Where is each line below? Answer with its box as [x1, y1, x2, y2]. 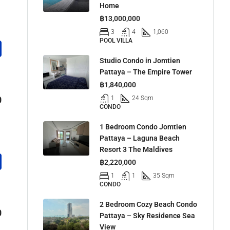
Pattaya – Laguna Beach [100, 133, 180, 142]
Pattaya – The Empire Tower [100, 67, 192, 76]
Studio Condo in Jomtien [100, 56, 180, 65]
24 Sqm [132, 94, 154, 102]
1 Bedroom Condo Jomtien [100, 122, 186, 131]
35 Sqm [153, 171, 175, 179]
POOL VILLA [100, 36, 132, 44]
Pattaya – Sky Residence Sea [100, 211, 195, 220]
